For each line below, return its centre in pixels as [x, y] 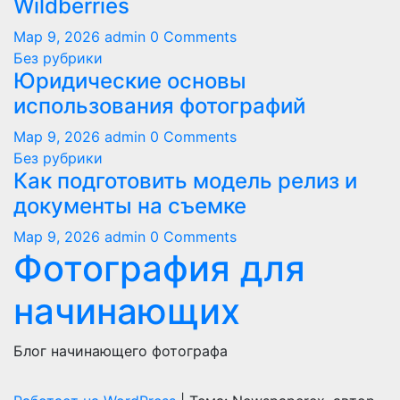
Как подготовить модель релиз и [185, 181]
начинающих [127, 311]
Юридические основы [130, 81]
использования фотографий [159, 106]
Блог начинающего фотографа [121, 351]
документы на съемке [130, 206]
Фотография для [159, 268]
